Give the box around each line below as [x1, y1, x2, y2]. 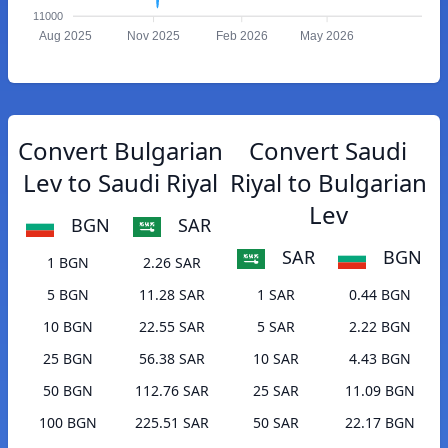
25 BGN [43, 349, 93, 369]
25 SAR [253, 381, 299, 401]
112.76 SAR [135, 381, 209, 401]
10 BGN [43, 317, 93, 337]
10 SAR [253, 349, 299, 369]
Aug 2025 [38, 29, 92, 44]
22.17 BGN [345, 413, 415, 433]
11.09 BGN [345, 381, 415, 401]
